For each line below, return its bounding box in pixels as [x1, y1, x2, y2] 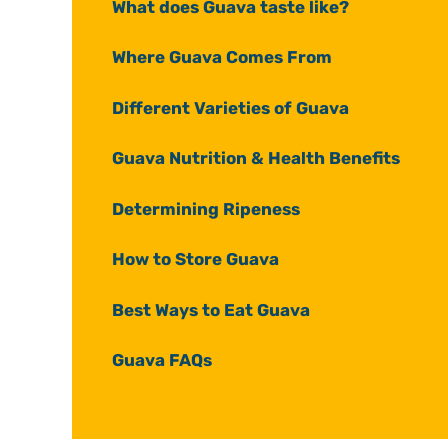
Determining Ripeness [112, 198, 300, 219]
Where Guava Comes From [112, 47, 332, 68]
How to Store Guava [112, 249, 283, 270]
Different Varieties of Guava [112, 97, 349, 118]
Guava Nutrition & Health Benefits [112, 148, 400, 169]
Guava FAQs [112, 350, 212, 371]
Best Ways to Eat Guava [112, 299, 310, 320]
